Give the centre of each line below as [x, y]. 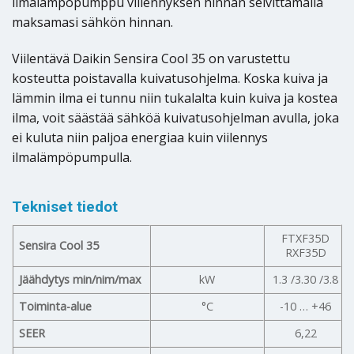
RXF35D [305, 252]
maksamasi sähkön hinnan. [92, 22]
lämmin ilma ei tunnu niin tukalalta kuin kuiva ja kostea [175, 98]
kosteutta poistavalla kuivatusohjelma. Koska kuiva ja [170, 78]
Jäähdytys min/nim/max [81, 279]
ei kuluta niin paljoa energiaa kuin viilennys [140, 137]
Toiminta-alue [56, 306]
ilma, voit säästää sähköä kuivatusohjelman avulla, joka [175, 117]
